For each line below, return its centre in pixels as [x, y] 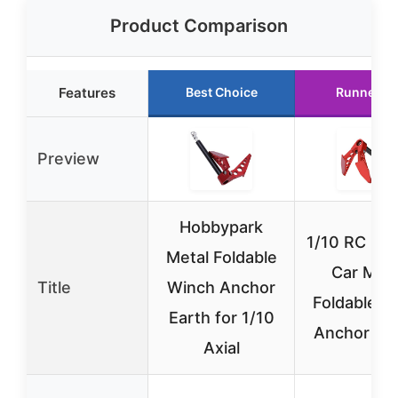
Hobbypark [221, 227]
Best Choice [221, 92]
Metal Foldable [221, 257]
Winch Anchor [221, 287]
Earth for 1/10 [221, 318]
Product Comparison [199, 26]
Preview [68, 159]
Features [87, 93]
